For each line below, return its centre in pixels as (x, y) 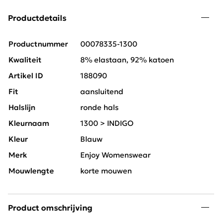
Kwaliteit (25, 60)
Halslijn (22, 108)
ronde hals (99, 108)
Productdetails (37, 18)
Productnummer (38, 44)
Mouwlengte (31, 171)
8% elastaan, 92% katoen (127, 60)
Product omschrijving (50, 208)
